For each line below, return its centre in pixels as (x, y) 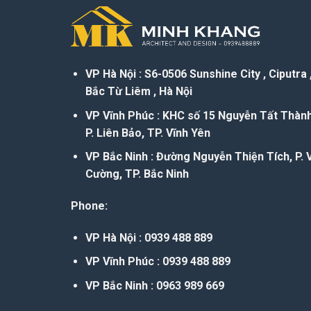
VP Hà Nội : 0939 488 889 (149, 237)
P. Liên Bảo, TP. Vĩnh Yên (148, 133)
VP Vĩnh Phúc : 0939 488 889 (158, 262)
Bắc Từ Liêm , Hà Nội (138, 92)
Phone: (89, 206)
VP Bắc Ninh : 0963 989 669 (154, 286)
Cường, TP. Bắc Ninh (137, 174)
